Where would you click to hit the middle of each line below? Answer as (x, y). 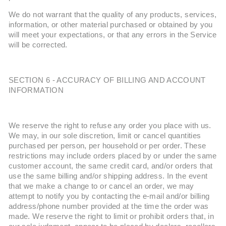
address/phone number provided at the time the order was (109, 206)
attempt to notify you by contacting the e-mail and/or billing (109, 196)
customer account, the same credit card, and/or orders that (111, 166)
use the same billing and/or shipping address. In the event (108, 176)
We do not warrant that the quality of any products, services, (113, 15)
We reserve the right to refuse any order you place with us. (110, 126)
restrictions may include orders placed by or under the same (113, 156)
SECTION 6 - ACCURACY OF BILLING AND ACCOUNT (107, 80)
